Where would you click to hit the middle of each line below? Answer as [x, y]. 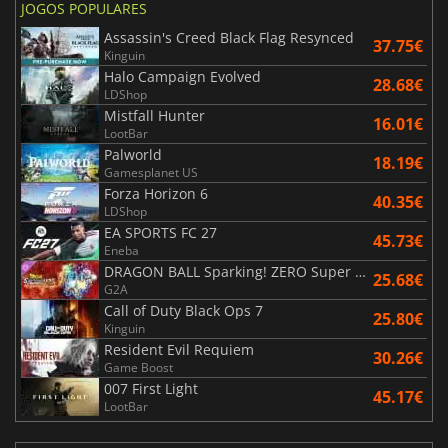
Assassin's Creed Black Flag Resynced [229, 38]
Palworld [133, 155]
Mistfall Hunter [154, 116]
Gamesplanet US [151, 173]
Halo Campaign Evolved [182, 77]
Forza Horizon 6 [156, 194]
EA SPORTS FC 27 [160, 233]
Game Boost [138, 368]
